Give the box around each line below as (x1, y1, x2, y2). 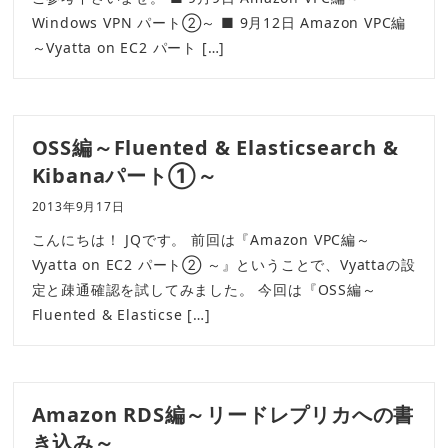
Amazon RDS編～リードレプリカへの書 (31, 401, 415, 429)
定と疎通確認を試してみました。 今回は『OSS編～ (31, 280, 377, 300)
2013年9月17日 (31, 198, 125, 216)
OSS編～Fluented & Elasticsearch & (31, 134, 399, 162)
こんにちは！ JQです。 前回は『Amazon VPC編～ (31, 230, 371, 250)
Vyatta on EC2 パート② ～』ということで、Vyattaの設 (31, 255, 416, 275)
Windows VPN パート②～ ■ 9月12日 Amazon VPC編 (31, 13, 407, 33)
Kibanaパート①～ (31, 162, 218, 190)
